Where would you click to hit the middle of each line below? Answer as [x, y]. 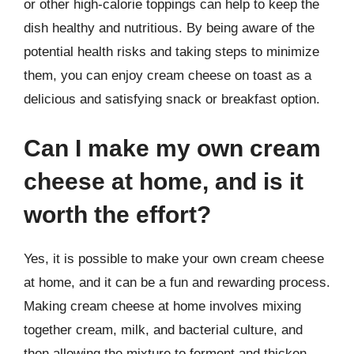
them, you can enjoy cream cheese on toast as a [168, 75]
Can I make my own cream [172, 148]
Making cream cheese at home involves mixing [162, 306]
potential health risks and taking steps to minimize [171, 52]
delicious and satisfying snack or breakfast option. [172, 99]
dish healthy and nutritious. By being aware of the [169, 28]
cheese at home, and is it [164, 181]
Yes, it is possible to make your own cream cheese [174, 258]
